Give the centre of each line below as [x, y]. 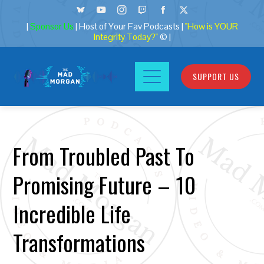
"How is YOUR [211, 27]
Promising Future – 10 [105, 184]
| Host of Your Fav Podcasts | [130, 27]
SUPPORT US [216, 76]
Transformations [79, 242]
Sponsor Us [52, 27]
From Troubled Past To [104, 156]
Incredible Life [72, 213]
